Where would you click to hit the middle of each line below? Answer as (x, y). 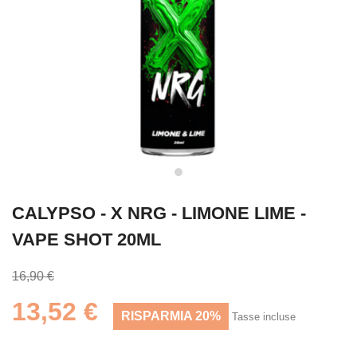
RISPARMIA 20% (171, 316)
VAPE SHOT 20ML (86, 239)
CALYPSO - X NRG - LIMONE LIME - (159, 213)
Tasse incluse (264, 317)
